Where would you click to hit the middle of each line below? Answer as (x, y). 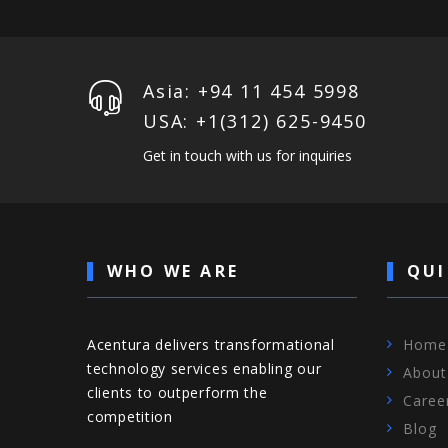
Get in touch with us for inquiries (247, 156)
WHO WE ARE (173, 271)
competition (130, 417)
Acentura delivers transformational (211, 345)
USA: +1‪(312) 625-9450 (255, 121)
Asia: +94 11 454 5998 (251, 91)
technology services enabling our (204, 369)
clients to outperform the (177, 393)
